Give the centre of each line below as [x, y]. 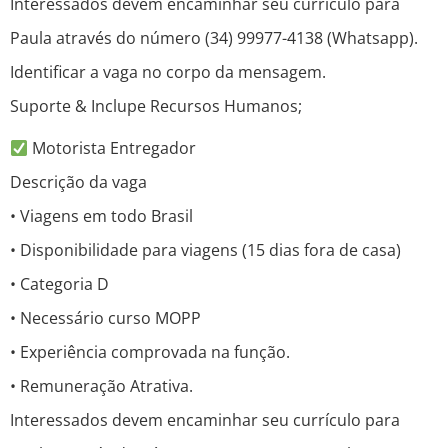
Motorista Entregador [112, 148]
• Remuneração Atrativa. [101, 386]
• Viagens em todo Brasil [101, 216]
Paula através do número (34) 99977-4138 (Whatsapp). [214, 38]
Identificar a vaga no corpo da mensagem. [168, 72]
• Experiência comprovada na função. [150, 352]
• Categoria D [59, 284]
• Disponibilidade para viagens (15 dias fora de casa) [205, 250]
